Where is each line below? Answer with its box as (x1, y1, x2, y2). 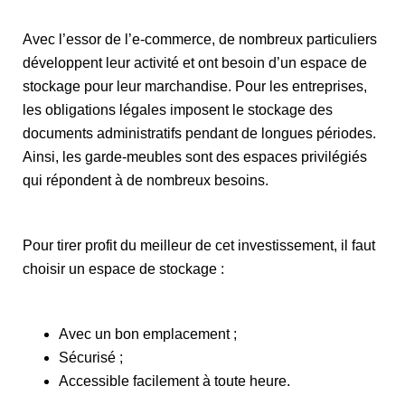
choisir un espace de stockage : (23, 260, 224, 277)
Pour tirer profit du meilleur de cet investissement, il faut (23, 237, 375, 253)
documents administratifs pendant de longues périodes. (23, 125, 376, 141)
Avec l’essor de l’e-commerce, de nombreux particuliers (23, 31, 377, 47)
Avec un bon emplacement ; (59, 325, 237, 342)
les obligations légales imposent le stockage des (23, 101, 333, 118)
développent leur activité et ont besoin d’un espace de (23, 54, 367, 71)
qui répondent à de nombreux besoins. (23, 172, 268, 188)
